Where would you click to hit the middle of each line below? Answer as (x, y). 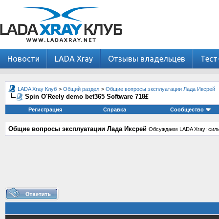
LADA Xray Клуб (37, 89)
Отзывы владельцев (147, 59)
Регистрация (45, 109)
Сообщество (187, 109)
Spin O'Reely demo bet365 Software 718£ (87, 97)
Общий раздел (81, 89)
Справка (115, 109)
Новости (23, 59)
